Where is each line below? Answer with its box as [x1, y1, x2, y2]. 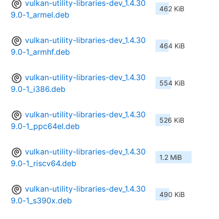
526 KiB [159, 116, 184, 125]
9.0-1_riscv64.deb [11, 158, 76, 169]
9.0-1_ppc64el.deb [11, 121, 80, 131]
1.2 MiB [159, 153, 182, 162]
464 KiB [159, 42, 185, 50]
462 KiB [159, 4, 184, 13]
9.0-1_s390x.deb [11, 196, 72, 206]
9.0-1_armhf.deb [11, 47, 70, 57]
